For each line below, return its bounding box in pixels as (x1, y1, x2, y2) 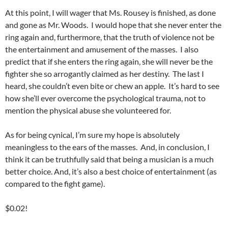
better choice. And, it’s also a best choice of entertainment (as (5, 166, 217, 177)
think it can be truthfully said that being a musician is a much (5, 154, 214, 164)
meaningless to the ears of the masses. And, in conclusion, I (5, 142, 210, 152)
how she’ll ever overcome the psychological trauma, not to (5, 93, 206, 103)
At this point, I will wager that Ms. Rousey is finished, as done (5, 8, 216, 18)
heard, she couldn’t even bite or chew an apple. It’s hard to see (5, 81, 219, 91)
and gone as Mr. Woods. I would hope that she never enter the (5, 20, 221, 30)
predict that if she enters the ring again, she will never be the (5, 56, 213, 67)
